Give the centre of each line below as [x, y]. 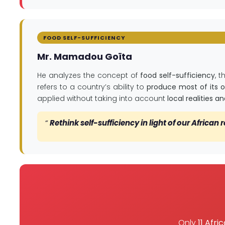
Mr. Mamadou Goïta [85, 56]
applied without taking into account [102, 98]
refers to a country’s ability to [92, 87]
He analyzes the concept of [89, 75]
